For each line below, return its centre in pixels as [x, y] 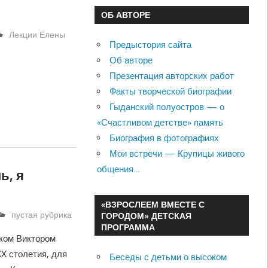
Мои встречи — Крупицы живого [177, 154]
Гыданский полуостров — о [167, 107]
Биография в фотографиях [165, 138]
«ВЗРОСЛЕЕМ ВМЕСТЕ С [153, 204]
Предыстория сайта [151, 45]
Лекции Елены [37, 34]
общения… [119, 169]
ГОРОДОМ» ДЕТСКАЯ [146, 215]
